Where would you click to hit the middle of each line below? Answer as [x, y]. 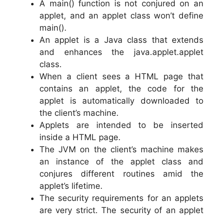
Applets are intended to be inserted [121, 125]
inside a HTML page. [80, 137]
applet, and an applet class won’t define [121, 16]
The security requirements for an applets [121, 198]
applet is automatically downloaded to [121, 101]
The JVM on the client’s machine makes [121, 149]
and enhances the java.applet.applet [121, 52]
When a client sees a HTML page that [121, 76]
